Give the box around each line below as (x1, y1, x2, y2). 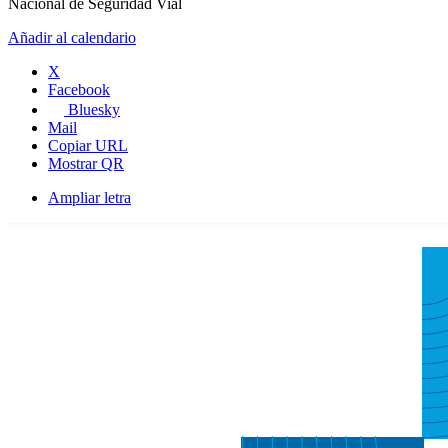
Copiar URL (48, 137, 128, 155)
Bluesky (68, 101, 120, 119)
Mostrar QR (48, 155, 124, 173)
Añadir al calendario (8, 29, 136, 47)
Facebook (48, 81, 110, 99)
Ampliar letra (48, 189, 131, 207)
